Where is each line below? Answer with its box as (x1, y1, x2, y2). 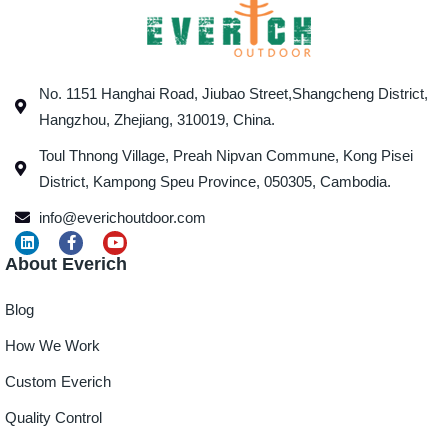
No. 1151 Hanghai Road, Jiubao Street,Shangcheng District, (38, 84, 428, 102)
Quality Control (5, 409, 102, 427)
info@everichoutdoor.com (38, 208, 206, 226)
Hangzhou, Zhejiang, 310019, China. (38, 110, 275, 128)
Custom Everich (5, 373, 111, 391)
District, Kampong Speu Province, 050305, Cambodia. (38, 172, 391, 190)
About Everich (5, 254, 127, 275)
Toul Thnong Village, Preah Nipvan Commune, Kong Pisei (38, 146, 413, 164)
